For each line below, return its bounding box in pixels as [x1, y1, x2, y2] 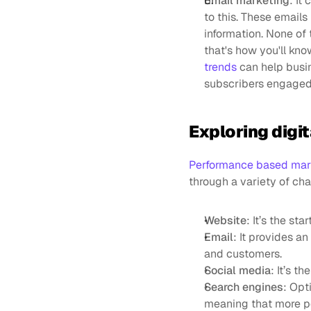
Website [204, 213, 246, 228]
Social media [204, 263, 271, 278]
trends [204, 60, 237, 74]
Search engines [204, 280, 283, 294]
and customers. [204, 246, 282, 261]
